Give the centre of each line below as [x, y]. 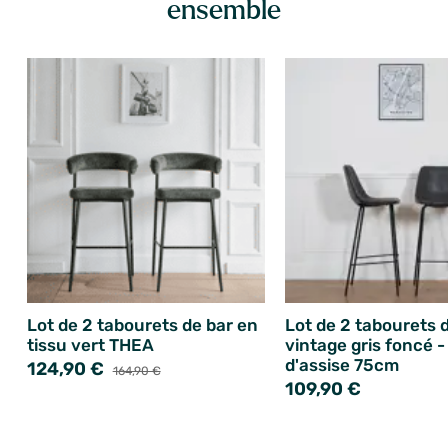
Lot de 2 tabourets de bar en [142, 324]
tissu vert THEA [90, 344]
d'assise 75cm [341, 364]
